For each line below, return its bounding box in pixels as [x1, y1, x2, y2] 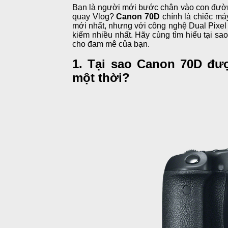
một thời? [72, 70, 130, 84]
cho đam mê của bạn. [72, 39, 150, 48]
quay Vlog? [72, 12, 117, 21]
